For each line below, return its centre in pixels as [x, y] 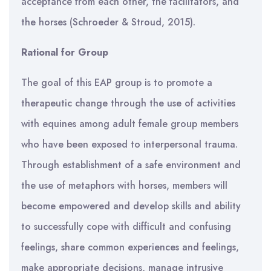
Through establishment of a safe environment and [131, 165]
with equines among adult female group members [130, 124]
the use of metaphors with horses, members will [124, 185]
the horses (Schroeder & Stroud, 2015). [108, 22]
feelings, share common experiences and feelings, [130, 247]
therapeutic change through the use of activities [128, 103]
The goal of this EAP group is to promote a [117, 83]
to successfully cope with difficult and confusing [126, 227]
